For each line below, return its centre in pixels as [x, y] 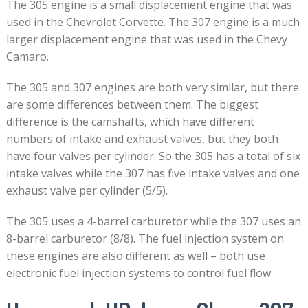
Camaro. [27, 56]
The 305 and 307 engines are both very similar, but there [152, 87]
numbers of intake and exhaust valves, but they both [142, 139]
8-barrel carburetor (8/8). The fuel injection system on [145, 239]
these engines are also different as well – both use [135, 256]
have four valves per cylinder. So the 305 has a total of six [153, 156]
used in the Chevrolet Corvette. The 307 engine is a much [153, 22]
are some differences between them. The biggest [132, 104]
